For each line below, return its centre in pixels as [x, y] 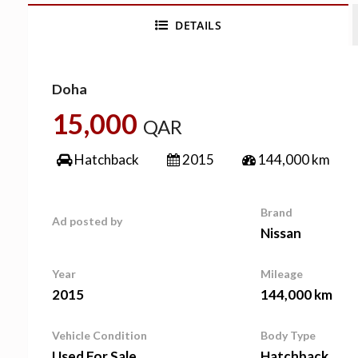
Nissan [281, 233]
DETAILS [195, 25]
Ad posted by [87, 221]
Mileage [282, 274]
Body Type [288, 335]
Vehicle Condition [99, 335]
